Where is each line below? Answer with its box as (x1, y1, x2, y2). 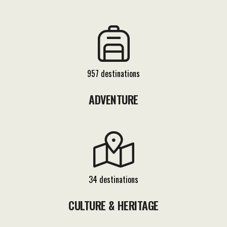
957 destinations (87, 67, 140, 80)
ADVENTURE (88, 91, 139, 107)
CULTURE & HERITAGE (68, 197, 159, 213)
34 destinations (89, 173, 138, 185)
